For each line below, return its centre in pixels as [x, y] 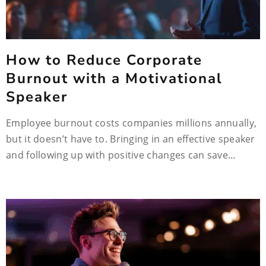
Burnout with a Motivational [114, 78]
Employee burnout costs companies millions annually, [132, 123]
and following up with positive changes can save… [121, 155]
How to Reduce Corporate [104, 60]
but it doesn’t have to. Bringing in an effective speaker [131, 139]
